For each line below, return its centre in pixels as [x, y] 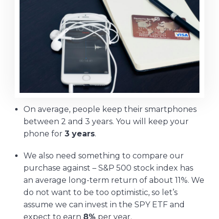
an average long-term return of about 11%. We [114, 180]
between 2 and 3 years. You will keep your [106, 121]
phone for [44, 133]
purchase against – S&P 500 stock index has [108, 168]
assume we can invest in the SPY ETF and [104, 204]
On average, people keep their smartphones [110, 109]
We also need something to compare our [103, 155]
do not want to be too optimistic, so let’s [100, 192]
